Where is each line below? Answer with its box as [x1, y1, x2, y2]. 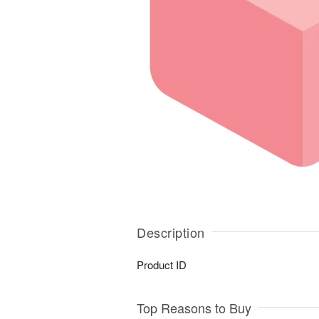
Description [137, 223, 205, 241]
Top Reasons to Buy [137, 298, 251, 317]
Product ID [137, 257, 187, 272]
